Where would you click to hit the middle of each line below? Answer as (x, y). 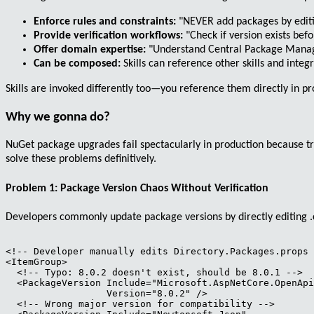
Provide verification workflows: (108, 35)
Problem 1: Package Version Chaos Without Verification (137, 188)
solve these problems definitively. (81, 159)
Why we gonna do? (58, 117)
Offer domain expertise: (90, 49)
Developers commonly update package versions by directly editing (158, 217)
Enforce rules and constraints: (105, 21)
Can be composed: (77, 63)
